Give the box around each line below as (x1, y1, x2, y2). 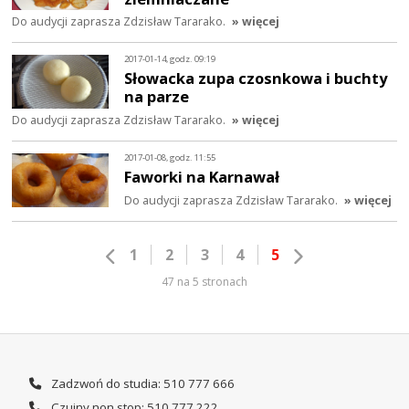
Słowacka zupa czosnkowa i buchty (124, 68, 388, 89)
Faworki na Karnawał (124, 166, 280, 188)
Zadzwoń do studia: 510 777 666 (47, 374, 235, 392)
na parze (124, 86, 190, 108)
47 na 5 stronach (162, 274, 247, 290)
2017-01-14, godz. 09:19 (124, 52, 216, 65)
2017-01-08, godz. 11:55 (124, 151, 216, 163)
